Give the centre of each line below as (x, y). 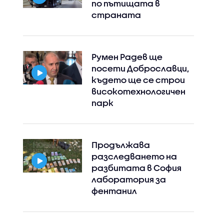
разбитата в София (136, 168)
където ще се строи (138, 80)
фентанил (114, 191)
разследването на (134, 156)
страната (116, 15)
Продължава (120, 145)
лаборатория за (128, 179)
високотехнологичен (138, 91)
